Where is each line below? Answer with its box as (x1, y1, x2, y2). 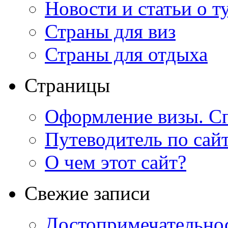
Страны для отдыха (45, 43, 208, 65)
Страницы (24, 74, 110, 96)
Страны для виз (45, 20, 176, 42)
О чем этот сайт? (45, 151, 186, 173)
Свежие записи (24, 182, 150, 204)
